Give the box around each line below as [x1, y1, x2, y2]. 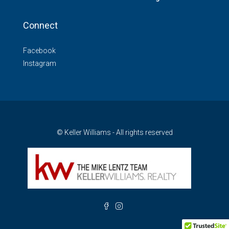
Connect [23, 20, 58, 31]
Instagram [23, 59, 56, 68]
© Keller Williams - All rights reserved [56, 128, 173, 137]
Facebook [23, 47, 56, 55]
